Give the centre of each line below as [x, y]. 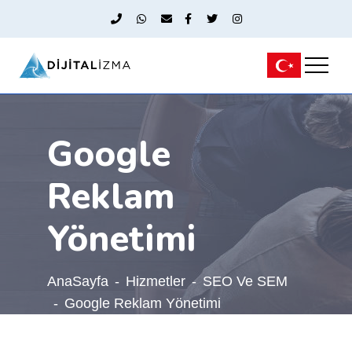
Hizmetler [155, 281]
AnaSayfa [77, 281]
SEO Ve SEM [245, 281]
